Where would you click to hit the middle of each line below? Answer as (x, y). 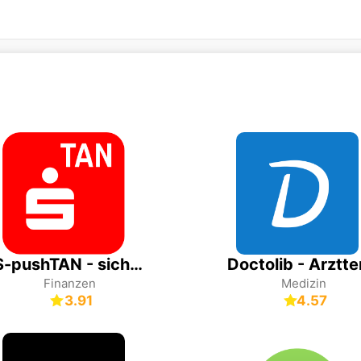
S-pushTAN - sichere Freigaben (136, 264)
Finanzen (70, 283)
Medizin (303, 283)
